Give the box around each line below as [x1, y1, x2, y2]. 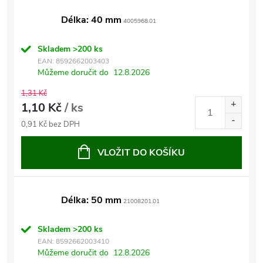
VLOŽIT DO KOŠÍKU [97, 146, 185, 159]
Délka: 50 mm [61, 194, 122, 207]
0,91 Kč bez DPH [21, 119, 80, 130]
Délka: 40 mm [61, 14, 122, 26]
